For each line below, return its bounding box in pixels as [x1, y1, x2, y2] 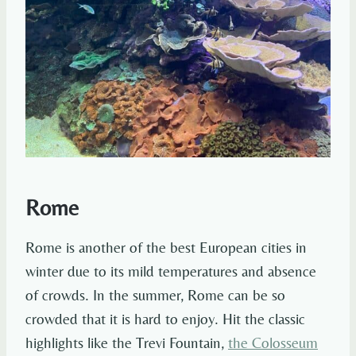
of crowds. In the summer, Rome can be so [25, 286, 285, 304]
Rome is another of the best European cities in [25, 238, 307, 257]
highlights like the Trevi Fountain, [25, 334, 228, 352]
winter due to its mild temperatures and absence [25, 262, 316, 281]
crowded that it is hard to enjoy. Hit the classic [25, 310, 305, 328]
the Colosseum [228, 334, 318, 352]
